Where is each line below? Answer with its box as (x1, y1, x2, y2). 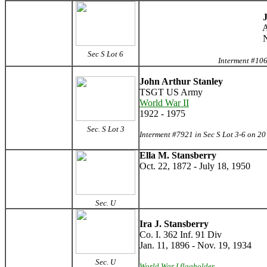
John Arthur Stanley (139, 76, 223, 86)
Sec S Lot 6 (88, 49, 123, 58)
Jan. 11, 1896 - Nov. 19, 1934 (139, 240, 252, 250)
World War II (139, 98, 189, 108)
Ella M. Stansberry (139, 150, 216, 160)
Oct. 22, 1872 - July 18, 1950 (139, 161, 250, 171)
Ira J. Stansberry (139, 219, 209, 229)
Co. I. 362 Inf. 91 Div (139, 229, 222, 240)
